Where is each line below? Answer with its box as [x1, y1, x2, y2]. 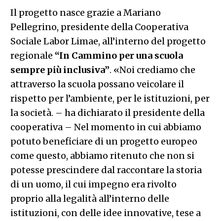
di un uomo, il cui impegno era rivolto [10, 178, 177, 190]
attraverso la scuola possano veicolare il [10, 78, 184, 90]
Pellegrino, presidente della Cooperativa [10, 21, 188, 33]
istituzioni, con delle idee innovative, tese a [10, 207, 201, 219]
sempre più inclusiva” [10, 64, 110, 75]
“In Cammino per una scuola [54, 49, 183, 61]
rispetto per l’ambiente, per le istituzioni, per [10, 92, 210, 104]
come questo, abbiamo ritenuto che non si [10, 149, 194, 161]
